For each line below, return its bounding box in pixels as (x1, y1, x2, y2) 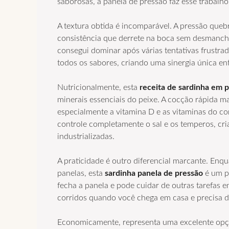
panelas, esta (57, 169, 105, 177)
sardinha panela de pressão (105, 169, 203, 177)
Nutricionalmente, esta (57, 83, 140, 91)
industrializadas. (57, 132, 114, 141)
